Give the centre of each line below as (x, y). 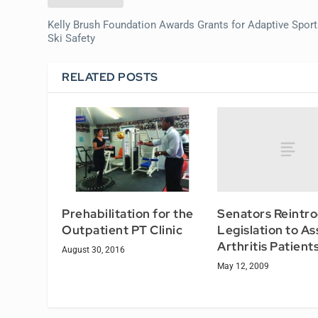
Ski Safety (72, 38)
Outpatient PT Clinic (122, 230)
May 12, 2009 (243, 266)
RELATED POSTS (110, 77)
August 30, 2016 (94, 250)
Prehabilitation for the (128, 213)
